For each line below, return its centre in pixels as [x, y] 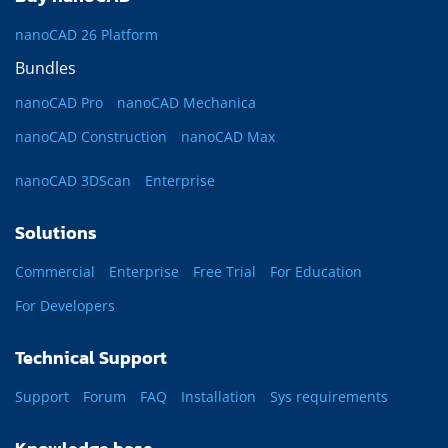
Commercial [55, 272]
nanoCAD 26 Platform [86, 35]
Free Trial [224, 272]
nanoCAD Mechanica [186, 103]
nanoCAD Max [228, 137]
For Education [316, 272]
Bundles [45, 68]
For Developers [65, 306]
